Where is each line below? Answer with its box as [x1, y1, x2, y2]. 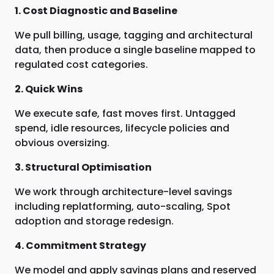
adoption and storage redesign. [15, 214, 174, 228]
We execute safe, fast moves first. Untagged [15, 106, 235, 120]
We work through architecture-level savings [15, 185, 232, 199]
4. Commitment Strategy [15, 239, 146, 253]
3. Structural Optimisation [15, 160, 152, 174]
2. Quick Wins [15, 82, 83, 96]
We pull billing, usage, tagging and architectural [15, 28, 253, 42]
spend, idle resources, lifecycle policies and [15, 121, 229, 135]
